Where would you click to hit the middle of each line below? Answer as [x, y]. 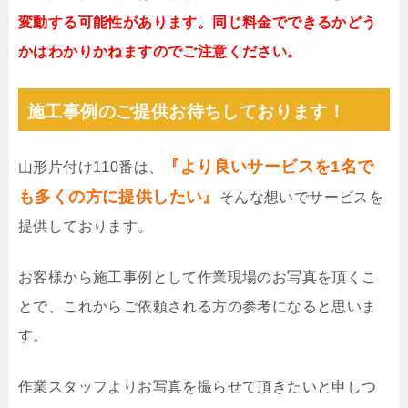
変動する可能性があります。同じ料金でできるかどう [198, 22]
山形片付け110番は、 [91, 167]
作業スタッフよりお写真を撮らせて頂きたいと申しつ [198, 386]
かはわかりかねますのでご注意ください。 [160, 51]
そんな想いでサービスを [301, 197]
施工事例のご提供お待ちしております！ [187, 111]
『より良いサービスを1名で [269, 166]
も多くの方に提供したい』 [119, 196]
